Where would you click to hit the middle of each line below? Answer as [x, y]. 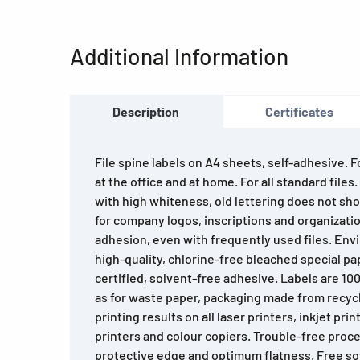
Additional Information [179, 57]
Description [146, 112]
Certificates [299, 112]
